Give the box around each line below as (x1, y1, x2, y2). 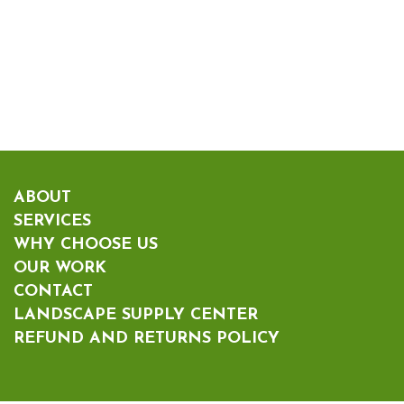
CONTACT (14, 282, 93, 300)
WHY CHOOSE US (14, 235, 158, 253)
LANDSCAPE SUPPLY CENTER (14, 306, 258, 324)
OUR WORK (14, 259, 106, 277)
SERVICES (14, 212, 91, 230)
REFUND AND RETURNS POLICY (14, 329, 280, 347)
